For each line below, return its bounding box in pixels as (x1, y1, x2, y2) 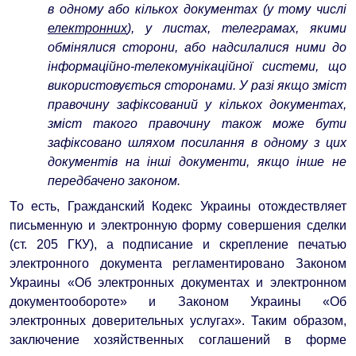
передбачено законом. (48, 173, 180, 188)
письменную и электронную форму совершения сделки (10, 218, 346, 232)
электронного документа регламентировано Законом (10, 256, 346, 270)
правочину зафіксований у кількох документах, (48, 97, 346, 111)
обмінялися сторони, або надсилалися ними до (48, 40, 346, 54)
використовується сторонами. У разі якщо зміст (48, 78, 346, 92)
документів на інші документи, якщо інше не (48, 154, 346, 168)
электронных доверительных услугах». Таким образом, (10, 313, 346, 327)
